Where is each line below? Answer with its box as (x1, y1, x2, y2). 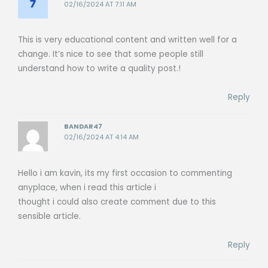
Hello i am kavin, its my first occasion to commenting (18, 167, 232, 179)
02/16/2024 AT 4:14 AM (64, 133, 139, 142)
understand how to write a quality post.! (18, 63, 181, 75)
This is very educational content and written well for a (18, 34, 237, 46)
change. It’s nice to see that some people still (18, 48, 203, 60)
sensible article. (18, 210, 81, 222)
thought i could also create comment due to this (18, 196, 216, 208)
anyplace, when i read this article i (18, 181, 156, 193)
